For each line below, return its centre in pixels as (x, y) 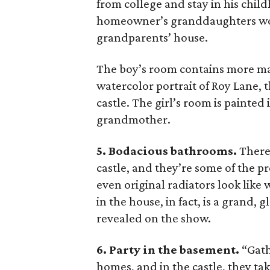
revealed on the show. (154, 218)
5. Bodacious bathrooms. (167, 151)
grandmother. (134, 119)
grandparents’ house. (152, 37)
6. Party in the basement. (169, 250)
